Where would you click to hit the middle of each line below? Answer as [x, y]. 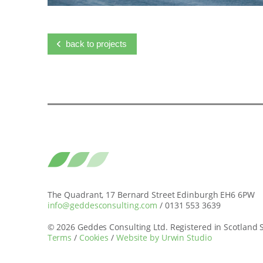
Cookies [94, 237]
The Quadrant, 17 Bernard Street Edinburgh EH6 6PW [151, 195]
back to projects [96, 44]
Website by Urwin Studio [164, 237]
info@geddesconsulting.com [102, 205]
